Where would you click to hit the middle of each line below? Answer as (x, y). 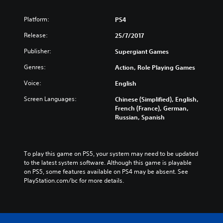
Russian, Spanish (140, 117)
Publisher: (38, 51)
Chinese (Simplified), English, (157, 99)
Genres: (35, 67)
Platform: (37, 19)
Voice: (33, 83)
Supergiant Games (142, 51)
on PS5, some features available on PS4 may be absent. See (106, 171)
